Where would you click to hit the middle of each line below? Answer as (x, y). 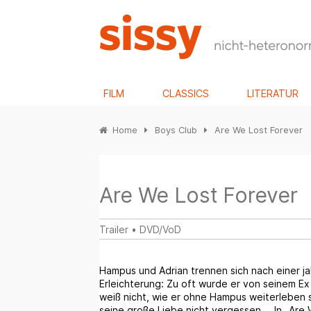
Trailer (114, 230)
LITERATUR (273, 94)
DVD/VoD (160, 230)
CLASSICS (186, 94)
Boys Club (176, 130)
